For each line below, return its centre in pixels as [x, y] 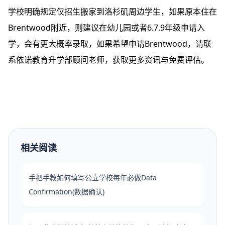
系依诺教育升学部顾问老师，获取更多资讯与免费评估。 [108, 60]
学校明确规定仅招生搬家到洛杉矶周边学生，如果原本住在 [113, 12]
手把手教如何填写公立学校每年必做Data [93, 178]
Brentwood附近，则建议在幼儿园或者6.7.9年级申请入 [106, 28]
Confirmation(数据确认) [67, 192]
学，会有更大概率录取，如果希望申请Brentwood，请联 [110, 44]
